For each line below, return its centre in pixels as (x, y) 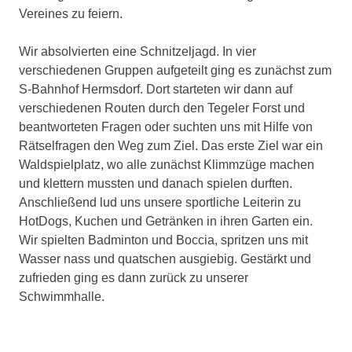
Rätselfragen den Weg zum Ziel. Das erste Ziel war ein (171, 145)
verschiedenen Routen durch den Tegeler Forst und (162, 108)
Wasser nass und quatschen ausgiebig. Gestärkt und (165, 258)
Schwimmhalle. (62, 296)
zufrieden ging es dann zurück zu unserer (134, 277)
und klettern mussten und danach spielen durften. (156, 183)
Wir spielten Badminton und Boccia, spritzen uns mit (163, 240)
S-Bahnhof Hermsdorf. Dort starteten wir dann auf (156, 89)
